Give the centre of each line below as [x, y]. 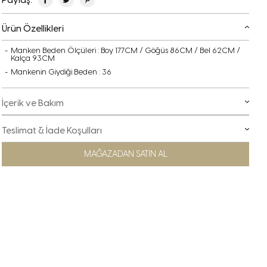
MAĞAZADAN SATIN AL [125, 154]
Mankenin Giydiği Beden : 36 [61, 72]
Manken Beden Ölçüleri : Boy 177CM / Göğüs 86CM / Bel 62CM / [126, 50]
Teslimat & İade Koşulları [52, 130]
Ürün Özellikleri [33, 28]
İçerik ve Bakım [33, 103]
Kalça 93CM [33, 58]
